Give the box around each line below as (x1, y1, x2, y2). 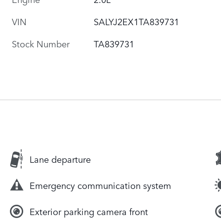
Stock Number (12, 37, 70, 50)
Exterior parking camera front (30, 205, 148, 218)
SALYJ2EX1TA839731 (94, 14, 180, 28)
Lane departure (30, 152, 91, 166)
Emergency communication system (30, 179, 171, 192)
